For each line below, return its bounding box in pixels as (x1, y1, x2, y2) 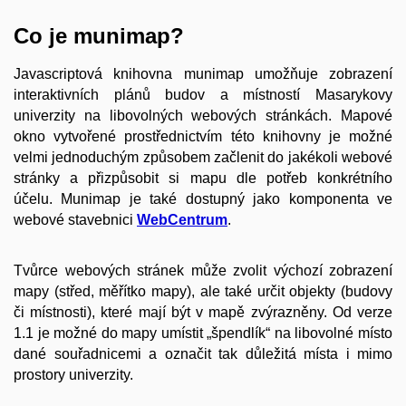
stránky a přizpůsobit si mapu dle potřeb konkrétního (14, 169, 392, 186)
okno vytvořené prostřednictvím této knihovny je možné (14, 128, 392, 144)
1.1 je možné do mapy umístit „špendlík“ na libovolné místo (14, 325, 392, 342)
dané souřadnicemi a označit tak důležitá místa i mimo (14, 346, 392, 362)
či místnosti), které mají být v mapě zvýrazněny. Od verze (14, 304, 392, 321)
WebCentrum (137, 211, 227, 227)
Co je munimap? (14, 24, 184, 48)
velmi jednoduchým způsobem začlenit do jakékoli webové (14, 149, 392, 165)
